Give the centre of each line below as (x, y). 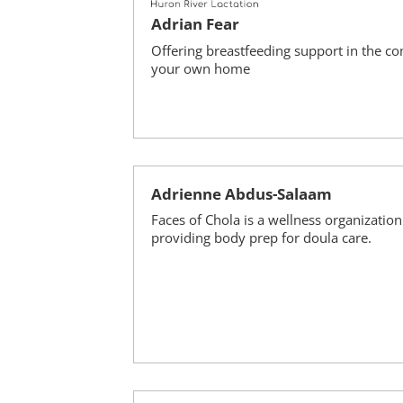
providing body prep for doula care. (261, 237)
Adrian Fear (195, 24)
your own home (200, 68)
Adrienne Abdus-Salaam (241, 193)
